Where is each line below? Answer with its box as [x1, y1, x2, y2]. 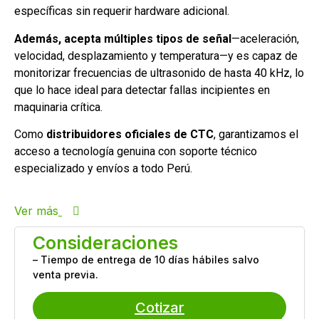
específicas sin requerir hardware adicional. [14, 4, 229, 19]
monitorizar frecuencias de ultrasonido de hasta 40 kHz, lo [14, 66, 304, 80]
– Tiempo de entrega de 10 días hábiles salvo [33, 253, 259, 266]
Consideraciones [33, 231, 178, 253]
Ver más [14, 203, 58, 218]
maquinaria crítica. [14, 100, 103, 114]
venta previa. [33, 268, 98, 281]
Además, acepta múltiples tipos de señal [14, 31, 231, 46]
